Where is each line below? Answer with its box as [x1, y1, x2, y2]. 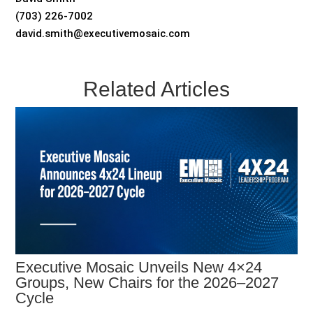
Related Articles [83, 77, 230, 101]
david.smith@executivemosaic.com [15, 27, 191, 40]
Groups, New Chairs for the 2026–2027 [15, 273, 279, 291]
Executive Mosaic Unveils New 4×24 [15, 258, 263, 276]
